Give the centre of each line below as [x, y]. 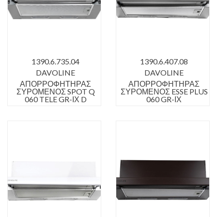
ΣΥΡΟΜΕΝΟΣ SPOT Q [55, 91]
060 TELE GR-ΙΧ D [55, 99]
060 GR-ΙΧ [164, 99]
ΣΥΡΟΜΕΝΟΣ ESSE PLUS [164, 91]
